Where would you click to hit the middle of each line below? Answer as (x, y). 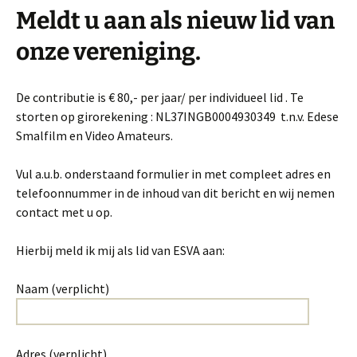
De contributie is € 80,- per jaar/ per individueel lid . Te (160, 97)
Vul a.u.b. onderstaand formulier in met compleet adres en (173, 174)
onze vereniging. (108, 52)
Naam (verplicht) (63, 288)
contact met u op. (64, 212)
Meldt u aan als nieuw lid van (175, 21)
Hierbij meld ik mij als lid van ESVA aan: (120, 250)
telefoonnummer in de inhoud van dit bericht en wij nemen (175, 193)
